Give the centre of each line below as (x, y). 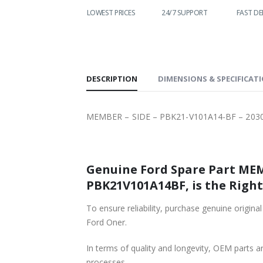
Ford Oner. (107, 222)
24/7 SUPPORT (184, 12)
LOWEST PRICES (111, 12)
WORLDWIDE (46, 12)
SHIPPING (46, 23)
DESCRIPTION (112, 78)
